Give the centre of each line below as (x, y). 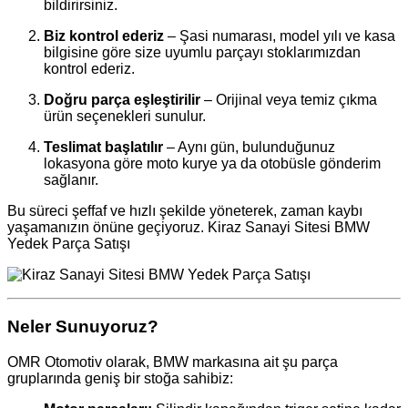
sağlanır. (71, 180)
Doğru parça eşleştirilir (122, 100)
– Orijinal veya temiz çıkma (289, 100)
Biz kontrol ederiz (104, 36)
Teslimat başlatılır (103, 148)
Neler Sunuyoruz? (83, 326)
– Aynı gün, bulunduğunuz (249, 148)
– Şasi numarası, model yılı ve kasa (280, 36)
